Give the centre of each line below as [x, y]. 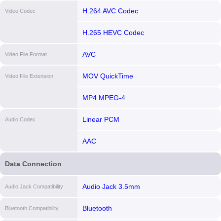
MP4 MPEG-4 [104, 98]
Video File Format [26, 54]
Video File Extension [29, 76]
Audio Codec [20, 119]
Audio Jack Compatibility [34, 186]
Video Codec [20, 11]
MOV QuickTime [108, 76]
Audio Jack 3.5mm [111, 186]
